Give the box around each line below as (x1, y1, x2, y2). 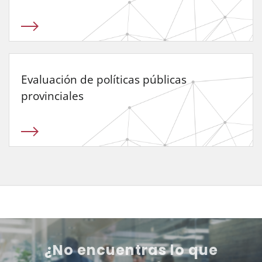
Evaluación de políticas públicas (21, 72, 187, 87)
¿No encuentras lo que (44, 240, 218, 260)
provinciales (21, 88, 84, 104)
